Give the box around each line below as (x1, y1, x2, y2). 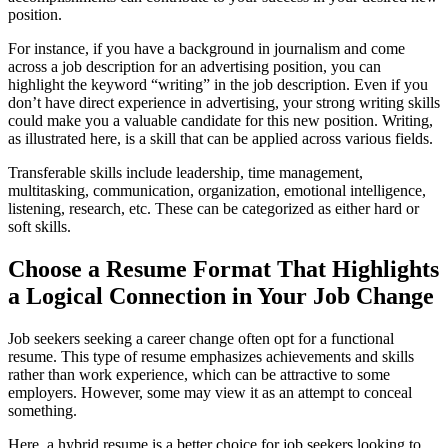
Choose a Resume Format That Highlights (8, 256, 439, 283)
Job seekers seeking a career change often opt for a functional (8, 330, 394, 348)
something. (8, 402, 77, 420)
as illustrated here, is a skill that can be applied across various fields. (8, 130, 433, 148)
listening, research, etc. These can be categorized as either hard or (8, 200, 419, 218)
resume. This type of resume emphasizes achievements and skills (8, 348, 414, 366)
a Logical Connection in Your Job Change (8, 283, 434, 310)
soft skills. (8, 218, 71, 236)
